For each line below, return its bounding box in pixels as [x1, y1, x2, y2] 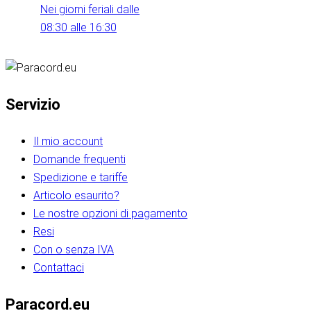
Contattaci [33, 261, 84, 275]
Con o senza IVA [33, 243, 114, 257]
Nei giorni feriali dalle [40, 3, 140, 17]
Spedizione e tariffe [33, 171, 128, 185]
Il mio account [33, 135, 103, 149]
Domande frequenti [33, 153, 126, 167]
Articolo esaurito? [33, 189, 119, 203]
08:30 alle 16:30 [40, 21, 117, 35]
